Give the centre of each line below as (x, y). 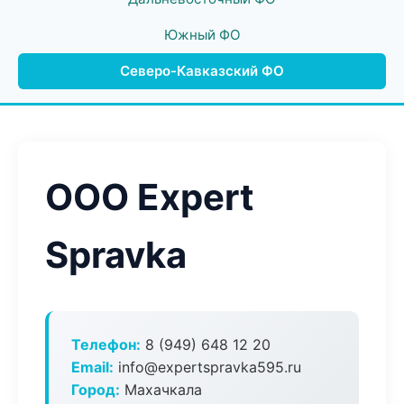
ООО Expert (150, 197)
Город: (96, 390)
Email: (92, 367)
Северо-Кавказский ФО (202, 71)
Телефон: (106, 344)
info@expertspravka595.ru (207, 367)
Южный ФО (202, 35)
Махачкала (161, 390)
